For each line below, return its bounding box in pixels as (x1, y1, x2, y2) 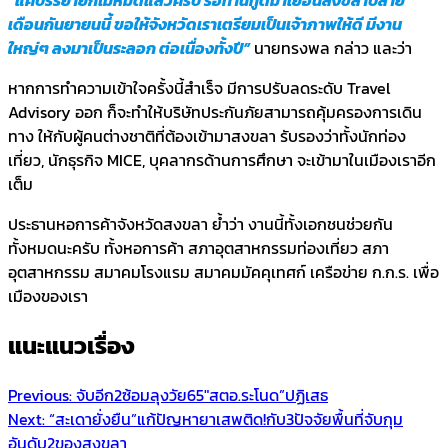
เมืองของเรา (8, 283, 88, 308)
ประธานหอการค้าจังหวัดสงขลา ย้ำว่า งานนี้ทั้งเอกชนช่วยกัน (8, 211, 393, 236)
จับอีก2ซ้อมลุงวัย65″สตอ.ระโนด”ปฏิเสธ (76, 382, 328, 407)
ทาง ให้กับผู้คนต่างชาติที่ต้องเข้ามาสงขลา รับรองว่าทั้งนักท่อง (8, 123, 406, 148)
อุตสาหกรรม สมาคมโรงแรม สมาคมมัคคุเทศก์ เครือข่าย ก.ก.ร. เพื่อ (8, 259, 439, 284)
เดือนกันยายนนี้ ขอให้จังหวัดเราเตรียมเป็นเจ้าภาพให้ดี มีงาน (8, 11, 402, 36)
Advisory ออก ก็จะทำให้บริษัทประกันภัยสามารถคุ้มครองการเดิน (8, 99, 422, 124)
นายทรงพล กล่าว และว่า (250, 35, 412, 60)
